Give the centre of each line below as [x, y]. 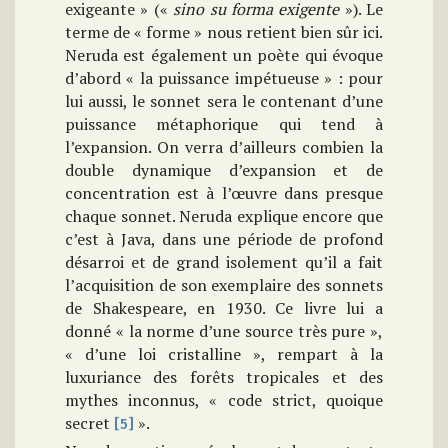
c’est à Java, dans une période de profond [224, 239]
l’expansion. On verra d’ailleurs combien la [224, 147]
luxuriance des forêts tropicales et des [224, 377]
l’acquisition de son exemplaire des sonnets [224, 285]
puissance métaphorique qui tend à [224, 124]
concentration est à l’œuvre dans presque [224, 193]
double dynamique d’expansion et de [224, 170]
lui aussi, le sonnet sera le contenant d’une [224, 101]
